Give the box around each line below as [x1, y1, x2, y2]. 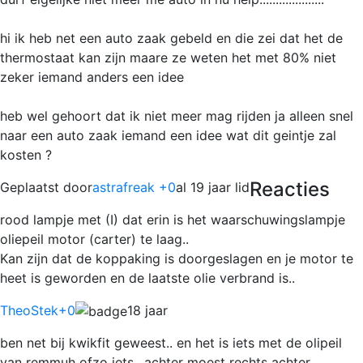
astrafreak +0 [92, 178, 176, 195]
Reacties [250, 177, 330, 201]
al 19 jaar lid [176, 178, 250, 195]
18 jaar [127, 301, 168, 318]
